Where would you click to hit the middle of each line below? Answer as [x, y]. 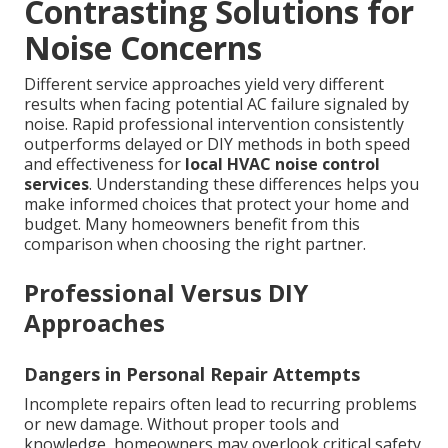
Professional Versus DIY [166, 293]
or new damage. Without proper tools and [181, 424]
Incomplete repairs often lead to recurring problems [220, 404]
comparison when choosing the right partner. [195, 244]
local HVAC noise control [282, 164]
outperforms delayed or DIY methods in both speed [217, 144]
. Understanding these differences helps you [254, 184]
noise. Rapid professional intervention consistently [214, 124]
